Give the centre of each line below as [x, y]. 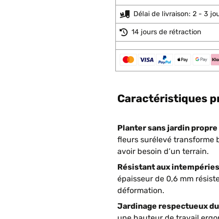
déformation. [141, 190]
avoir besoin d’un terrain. [163, 151]
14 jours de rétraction [166, 32]
